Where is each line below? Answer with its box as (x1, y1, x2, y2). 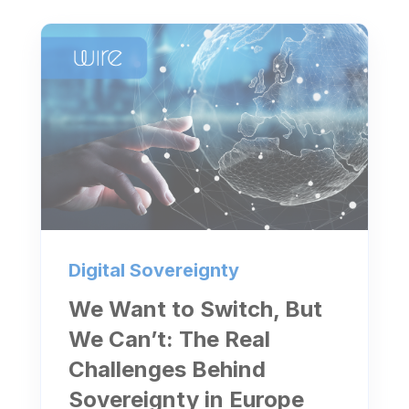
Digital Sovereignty (68, 258, 239, 281)
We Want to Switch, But (68, 295, 322, 322)
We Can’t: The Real (68, 325, 270, 352)
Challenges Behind (68, 355, 266, 383)
